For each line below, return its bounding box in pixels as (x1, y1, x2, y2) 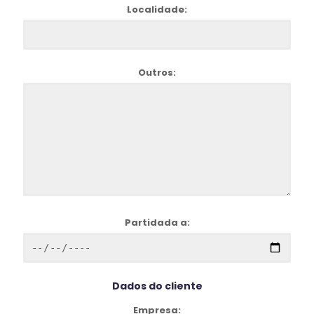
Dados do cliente (111, 278, 203, 293)
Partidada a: (124, 216, 190, 229)
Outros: (138, 66, 176, 79)
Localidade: (127, 3, 187, 16)
